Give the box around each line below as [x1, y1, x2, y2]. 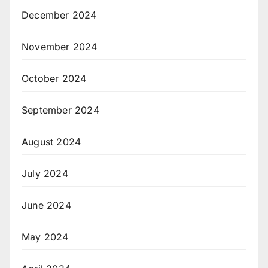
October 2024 [22, 72, 87, 84]
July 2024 [22, 167, 68, 179]
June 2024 [22, 199, 71, 211]
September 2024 [22, 103, 99, 116]
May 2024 [22, 230, 69, 243]
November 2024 [22, 40, 98, 53]
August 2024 [22, 135, 81, 148]
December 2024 [22, 8, 97, 21]
